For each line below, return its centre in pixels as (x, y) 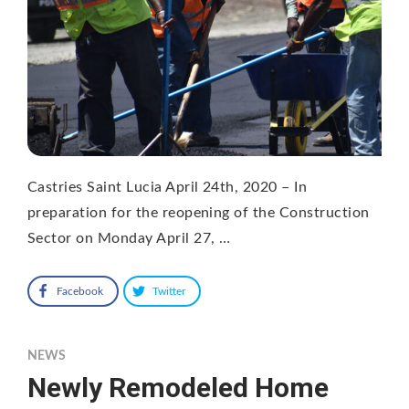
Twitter (169, 291)
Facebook (80, 291)
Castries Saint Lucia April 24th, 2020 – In (168, 187)
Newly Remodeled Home (178, 387)
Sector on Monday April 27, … (129, 238)
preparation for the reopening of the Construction (199, 212)
